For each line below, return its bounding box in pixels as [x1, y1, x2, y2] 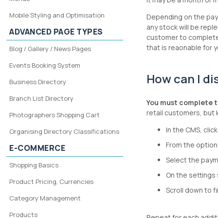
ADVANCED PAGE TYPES [9, 26, 103, 37]
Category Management [9, 194, 81, 202]
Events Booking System [9, 61, 81, 70]
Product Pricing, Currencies [9, 177, 94, 186]
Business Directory [9, 77, 67, 86]
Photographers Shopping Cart [9, 110, 100, 119]
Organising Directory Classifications [9, 127, 120, 136]
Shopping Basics [9, 161, 59, 169]
